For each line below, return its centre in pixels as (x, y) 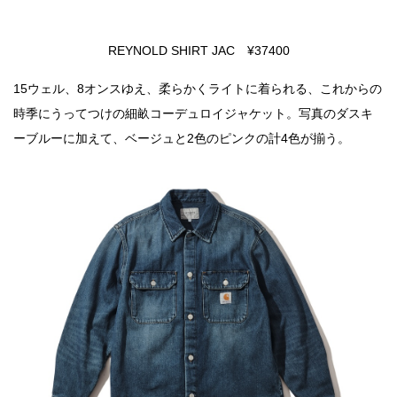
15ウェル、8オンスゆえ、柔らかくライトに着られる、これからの (198, 89)
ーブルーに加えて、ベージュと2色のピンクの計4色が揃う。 (182, 139)
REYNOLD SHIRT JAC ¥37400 (198, 51)
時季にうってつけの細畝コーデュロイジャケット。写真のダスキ (193, 114)
